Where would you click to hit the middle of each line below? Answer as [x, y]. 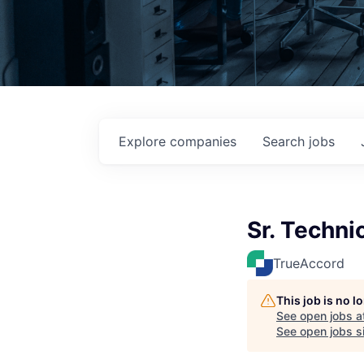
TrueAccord [309, 264]
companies [203, 142]
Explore [144, 142]
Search [286, 142]
